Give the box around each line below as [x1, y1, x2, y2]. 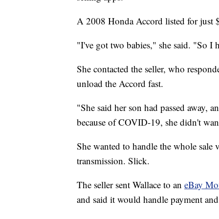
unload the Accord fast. [77, 77, 163, 90]
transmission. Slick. [77, 154, 150, 167]
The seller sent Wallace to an [77, 178, 184, 191]
